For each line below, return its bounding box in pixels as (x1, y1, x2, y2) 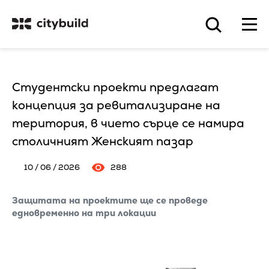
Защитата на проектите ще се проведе (12, 195, 208, 206)
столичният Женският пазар (12, 133, 193, 149)
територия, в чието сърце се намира (12, 115, 244, 131)
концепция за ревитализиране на (12, 97, 220, 113)
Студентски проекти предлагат (12, 79, 219, 95)
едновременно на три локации (12, 207, 159, 219)
